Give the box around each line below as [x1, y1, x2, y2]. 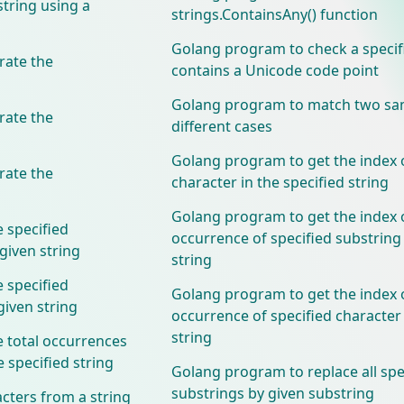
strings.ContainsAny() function [170, 4, 378, 24]
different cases [170, 115, 272, 136]
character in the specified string [170, 171, 389, 192]
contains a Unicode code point [170, 60, 379, 80]
